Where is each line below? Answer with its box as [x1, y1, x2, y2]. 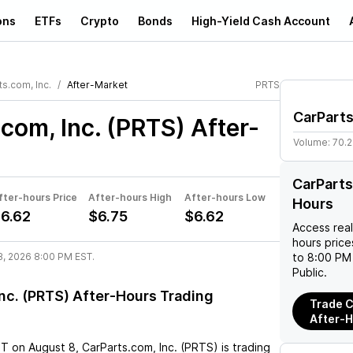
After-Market [67, 79, 128, 91]
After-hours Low [184, 191, 266, 203]
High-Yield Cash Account [191, 13, 330, 28]
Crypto [80, 13, 119, 28]
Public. [292, 266, 327, 279]
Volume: [293, 136, 333, 148]
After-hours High [88, 191, 172, 203]
